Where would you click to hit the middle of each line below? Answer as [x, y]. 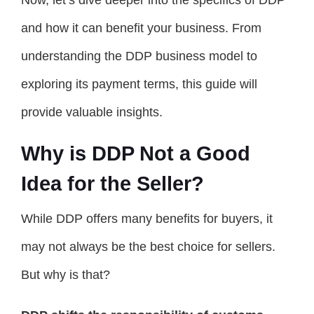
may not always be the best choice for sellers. [148, 247]
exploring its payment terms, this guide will [139, 84]
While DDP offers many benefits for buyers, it [147, 219]
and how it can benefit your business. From [141, 28]
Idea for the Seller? [112, 184]
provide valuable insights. [92, 112]
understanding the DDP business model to [139, 56]
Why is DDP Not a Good [136, 153]
